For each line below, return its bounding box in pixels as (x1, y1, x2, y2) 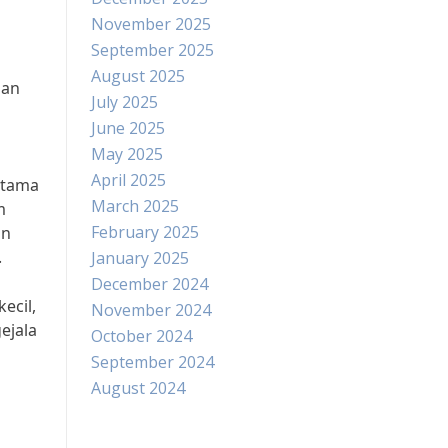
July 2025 (91, 91, 158, 113)
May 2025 (91, 143, 163, 165)
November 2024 (91, 299, 211, 321)
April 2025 (91, 169, 166, 191)
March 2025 (91, 195, 179, 217)
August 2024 (91, 377, 185, 399)
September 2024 (91, 351, 214, 373)
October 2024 (91, 325, 192, 347)
